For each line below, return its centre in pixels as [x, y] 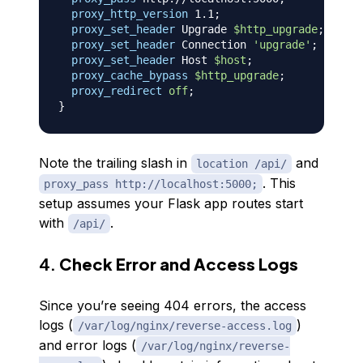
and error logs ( [88, 345]
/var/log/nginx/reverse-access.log [185, 326]
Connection [214, 45]
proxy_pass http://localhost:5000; [151, 184]
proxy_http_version [130, 14]
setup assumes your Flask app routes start [171, 203]
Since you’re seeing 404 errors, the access [173, 305]
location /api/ [241, 164]
